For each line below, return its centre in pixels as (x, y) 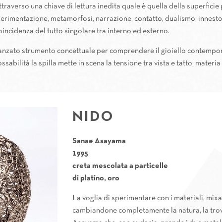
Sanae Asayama (99, 141)
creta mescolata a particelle (120, 166)
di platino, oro (96, 178)
